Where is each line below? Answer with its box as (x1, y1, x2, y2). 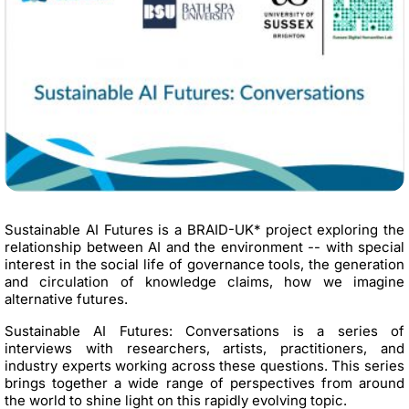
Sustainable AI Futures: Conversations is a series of (5, 322, 404, 341)
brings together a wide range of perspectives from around (5, 374, 404, 393)
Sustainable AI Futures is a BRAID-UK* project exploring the (5, 221, 404, 239)
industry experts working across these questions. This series (5, 357, 404, 375)
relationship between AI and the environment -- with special (5, 238, 404, 257)
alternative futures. (5, 290, 128, 309)
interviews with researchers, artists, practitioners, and (5, 340, 404, 358)
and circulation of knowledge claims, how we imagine (5, 273, 404, 291)
